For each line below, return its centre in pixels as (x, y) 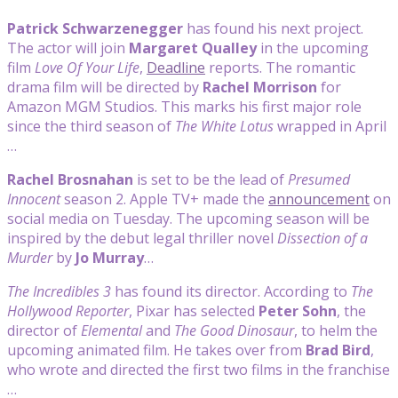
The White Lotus (224, 126)
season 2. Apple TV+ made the (164, 199)
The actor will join (68, 48)
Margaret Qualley (193, 48)
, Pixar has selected (194, 310)
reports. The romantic (280, 67)
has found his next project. (273, 28)
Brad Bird (338, 350)
